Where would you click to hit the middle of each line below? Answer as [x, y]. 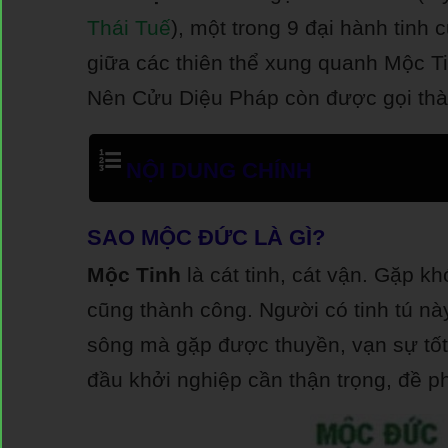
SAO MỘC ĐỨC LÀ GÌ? [206, 237]
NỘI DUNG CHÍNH [219, 170]
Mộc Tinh [134, 274]
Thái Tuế [129, 27]
